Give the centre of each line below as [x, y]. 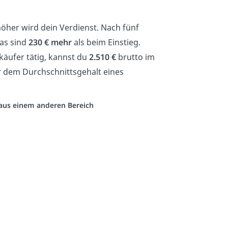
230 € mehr [50, 42]
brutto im [135, 57]
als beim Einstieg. [106, 42]
